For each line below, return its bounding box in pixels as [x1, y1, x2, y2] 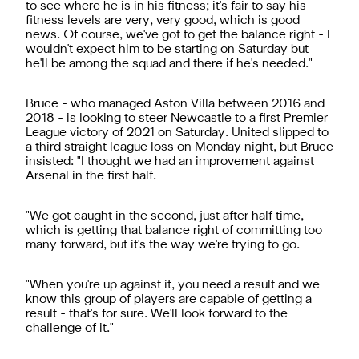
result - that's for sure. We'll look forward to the [26, 308, 288, 320]
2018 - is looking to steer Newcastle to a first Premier [26, 112, 328, 124]
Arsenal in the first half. [26, 170, 156, 182]
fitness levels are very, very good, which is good [26, 14, 300, 26]
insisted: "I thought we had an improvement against [26, 155, 314, 167]
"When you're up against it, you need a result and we [26, 279, 320, 291]
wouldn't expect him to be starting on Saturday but [26, 43, 309, 55]
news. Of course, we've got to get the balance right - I [26, 29, 330, 41]
